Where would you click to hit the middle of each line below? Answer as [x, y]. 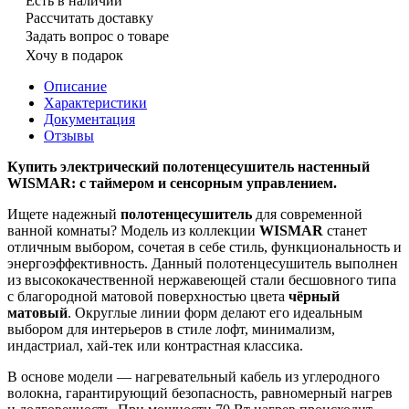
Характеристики [95, 102]
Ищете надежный [64, 214]
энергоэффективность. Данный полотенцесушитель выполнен [203, 263]
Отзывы [69, 135]
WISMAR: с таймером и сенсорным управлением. [172, 183]
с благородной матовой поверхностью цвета [148, 296]
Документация [89, 119]
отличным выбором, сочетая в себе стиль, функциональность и [204, 246]
